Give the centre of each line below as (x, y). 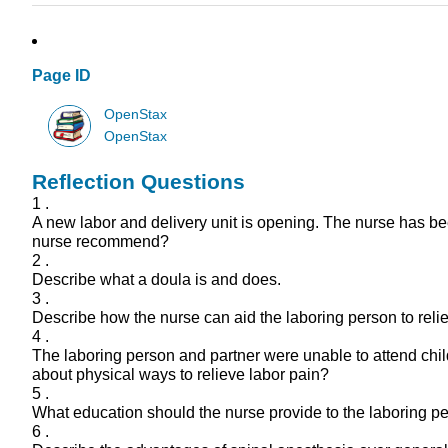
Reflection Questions (138, 182)
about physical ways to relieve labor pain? (180, 375)
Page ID (61, 76)
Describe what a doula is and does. (156, 280)
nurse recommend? (100, 242)
